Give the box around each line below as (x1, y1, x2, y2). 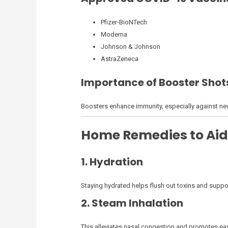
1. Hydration (80, 155, 143, 169)
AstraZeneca (100, 54, 138, 63)
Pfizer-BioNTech (100, 18, 147, 26)
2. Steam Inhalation (80, 195, 183, 210)
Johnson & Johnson (100, 42, 160, 50)
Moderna (100, 30, 127, 38)
